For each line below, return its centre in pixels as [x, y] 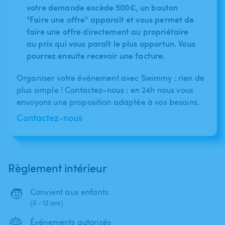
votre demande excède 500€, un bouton [102, 7]
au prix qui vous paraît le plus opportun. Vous [111, 43]
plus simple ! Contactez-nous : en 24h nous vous [105, 90]
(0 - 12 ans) [47, 203]
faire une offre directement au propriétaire [108, 31]
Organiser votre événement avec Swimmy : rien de [111, 78]
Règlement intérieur [58, 167]
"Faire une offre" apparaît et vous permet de [110, 19]
